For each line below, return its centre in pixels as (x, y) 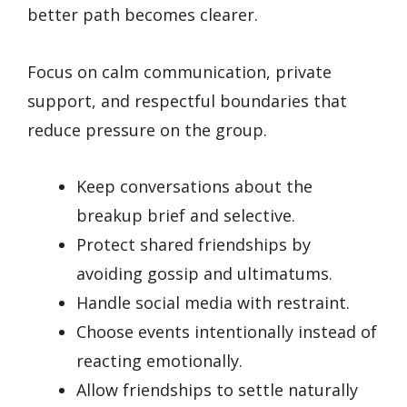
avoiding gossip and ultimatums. (204, 274)
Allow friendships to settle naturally (217, 390)
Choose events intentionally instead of (227, 332)
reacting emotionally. (159, 361)
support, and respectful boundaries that (187, 100)
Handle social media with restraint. (213, 303)
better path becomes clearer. (143, 15)
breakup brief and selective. (186, 216)
